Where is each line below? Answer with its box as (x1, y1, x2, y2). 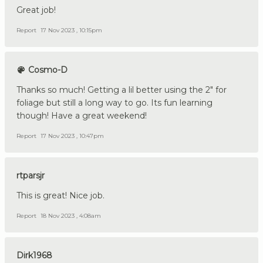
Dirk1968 (16, 249, 52, 261)
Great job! (16, 4, 56, 15)
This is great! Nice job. (16, 190, 104, 201)
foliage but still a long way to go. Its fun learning (16, 97, 213, 108)
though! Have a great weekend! (16, 110, 147, 121)
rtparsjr (16, 170, 45, 181)
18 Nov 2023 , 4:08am (41, 211, 101, 220)
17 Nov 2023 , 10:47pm (41, 131, 104, 140)
